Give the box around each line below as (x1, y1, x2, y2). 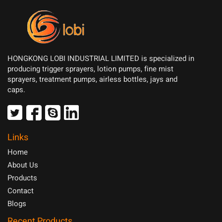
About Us (7, 160, 38, 171)
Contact (7, 185, 34, 197)
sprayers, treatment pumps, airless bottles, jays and (7, 74, 177, 85)
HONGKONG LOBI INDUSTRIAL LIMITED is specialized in (7, 53, 194, 64)
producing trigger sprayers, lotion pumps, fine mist (7, 63, 173, 75)
